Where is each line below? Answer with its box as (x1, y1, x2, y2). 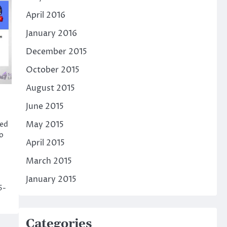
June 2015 (25, 100, 64, 112)
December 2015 (25, 46, 87, 57)
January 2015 (25, 173, 77, 185)
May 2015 (25, 119, 64, 130)
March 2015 (25, 155, 72, 167)
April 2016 (25, 9, 65, 21)
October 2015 (25, 64, 80, 75)
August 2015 (25, 82, 75, 94)
